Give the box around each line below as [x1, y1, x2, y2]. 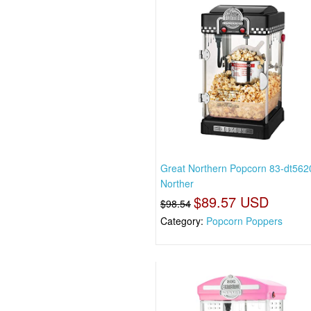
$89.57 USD [194, 191, 269, 212]
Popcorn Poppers [206, 213, 283, 228]
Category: [160, 213, 207, 228]
